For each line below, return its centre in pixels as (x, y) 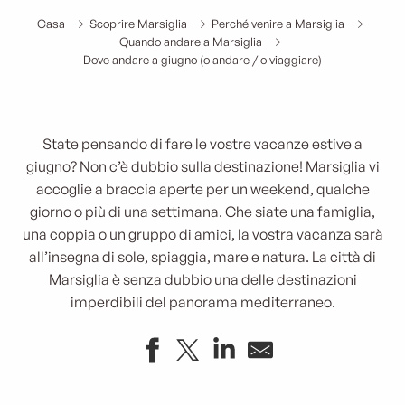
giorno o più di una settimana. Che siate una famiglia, (202, 212)
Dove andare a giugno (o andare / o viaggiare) (202, 60)
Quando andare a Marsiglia (190, 42)
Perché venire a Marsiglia (278, 24)
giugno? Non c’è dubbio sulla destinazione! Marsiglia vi (202, 166)
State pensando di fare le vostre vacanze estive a (202, 144)
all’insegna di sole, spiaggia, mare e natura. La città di (202, 257)
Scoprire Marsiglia (138, 24)
